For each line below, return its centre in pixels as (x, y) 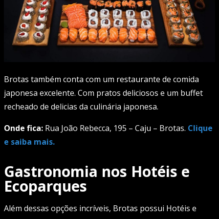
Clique (200, 128)
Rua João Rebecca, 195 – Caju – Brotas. (115, 128)
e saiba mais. (29, 142)
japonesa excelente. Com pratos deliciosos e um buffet (103, 93)
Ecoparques (45, 186)
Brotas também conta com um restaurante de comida (101, 79)
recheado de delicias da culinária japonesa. (81, 106)
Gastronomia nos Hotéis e (97, 171)
